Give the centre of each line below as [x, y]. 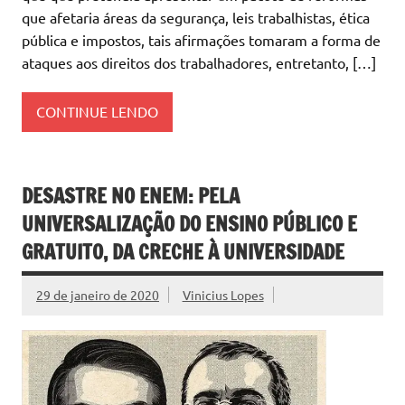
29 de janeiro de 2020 [98, 295]
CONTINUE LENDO [97, 112]
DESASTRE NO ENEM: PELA [131, 195]
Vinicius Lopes [223, 295]
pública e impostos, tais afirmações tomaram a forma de [201, 39]
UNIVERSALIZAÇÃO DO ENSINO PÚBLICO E [189, 223]
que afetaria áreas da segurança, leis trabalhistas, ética [196, 17]
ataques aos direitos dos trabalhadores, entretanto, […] [199, 62]
